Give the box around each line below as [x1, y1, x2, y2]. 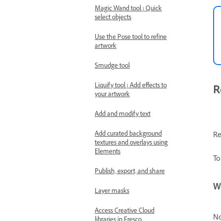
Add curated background [95, 130, 162, 140]
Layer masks [95, 187, 129, 197]
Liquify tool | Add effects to [95, 81, 167, 91]
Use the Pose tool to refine [95, 33, 167, 43]
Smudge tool [95, 62, 130, 72]
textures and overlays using [95, 139, 168, 148]
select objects [95, 13, 131, 23]
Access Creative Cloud [95, 207, 154, 217]
